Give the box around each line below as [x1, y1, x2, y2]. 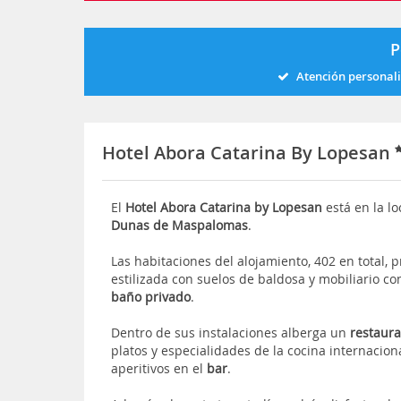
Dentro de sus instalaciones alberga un [111, 323, 351, 341]
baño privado [111, 287, 192, 305]
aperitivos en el [111, 359, 204, 377]
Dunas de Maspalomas [111, 216, 249, 234]
